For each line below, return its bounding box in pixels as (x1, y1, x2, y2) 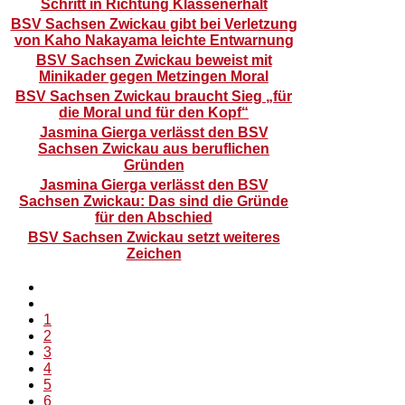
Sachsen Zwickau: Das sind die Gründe (19, 193, 288, 209)
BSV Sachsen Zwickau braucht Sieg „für (15, 89, 292, 104)
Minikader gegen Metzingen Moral (39, 69, 268, 84)
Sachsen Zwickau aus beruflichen (38, 141, 269, 156)
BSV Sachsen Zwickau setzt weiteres (27, 230, 280, 245)
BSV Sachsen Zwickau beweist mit (35, 52, 272, 68)
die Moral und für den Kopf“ (59, 105, 249, 120)
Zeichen (126, 246, 182, 261)
